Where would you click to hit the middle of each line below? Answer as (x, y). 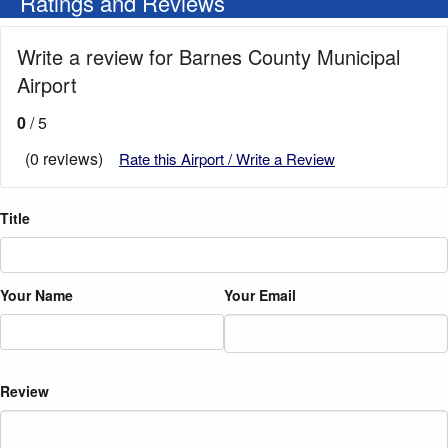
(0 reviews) (64, 159)
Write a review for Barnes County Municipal (208, 57)
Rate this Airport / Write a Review (227, 159)
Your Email (260, 295)
